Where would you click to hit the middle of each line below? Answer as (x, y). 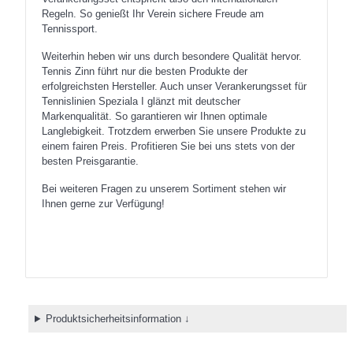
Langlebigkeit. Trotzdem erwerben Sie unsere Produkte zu (174, 131)
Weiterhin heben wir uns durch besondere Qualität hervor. (172, 56)
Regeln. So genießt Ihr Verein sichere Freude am (153, 14)
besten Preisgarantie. (90, 161)
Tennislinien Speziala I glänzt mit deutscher (141, 101)
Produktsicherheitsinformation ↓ (117, 319)
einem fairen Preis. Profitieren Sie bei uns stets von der (168, 146)
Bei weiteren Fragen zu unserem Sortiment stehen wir (164, 189)
